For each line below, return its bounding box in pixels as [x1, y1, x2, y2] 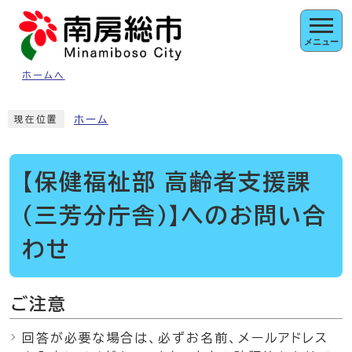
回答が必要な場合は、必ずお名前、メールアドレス [22, 332, 329, 344]
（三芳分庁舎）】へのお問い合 [22, 204, 327, 226]
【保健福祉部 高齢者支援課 [22, 170, 311, 192]
